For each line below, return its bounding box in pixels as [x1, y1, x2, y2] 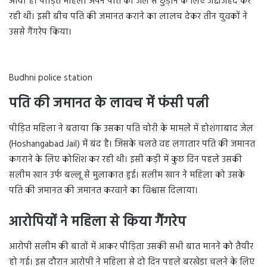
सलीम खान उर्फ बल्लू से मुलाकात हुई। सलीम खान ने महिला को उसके [9, 167, 245, 182]
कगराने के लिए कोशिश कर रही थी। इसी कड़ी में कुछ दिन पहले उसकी [9, 152, 242, 167]
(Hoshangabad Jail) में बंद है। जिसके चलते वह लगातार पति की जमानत [9, 136, 255, 151]
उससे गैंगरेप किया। [9, 25, 72, 40]
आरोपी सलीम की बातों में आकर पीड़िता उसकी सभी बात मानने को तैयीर [9, 240, 253, 254]
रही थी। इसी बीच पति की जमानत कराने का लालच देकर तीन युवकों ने [9, 10, 247, 24]
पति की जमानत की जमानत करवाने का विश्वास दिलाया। [9, 183, 198, 198]
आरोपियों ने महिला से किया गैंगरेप [9, 211, 186, 234]
